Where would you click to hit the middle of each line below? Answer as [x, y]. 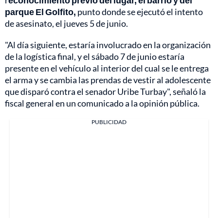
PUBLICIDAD [109, 122]
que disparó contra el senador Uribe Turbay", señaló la [105, 92]
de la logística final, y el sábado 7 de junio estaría [95, 57]
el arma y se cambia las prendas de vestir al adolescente [108, 80]
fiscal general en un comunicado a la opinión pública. [102, 103]
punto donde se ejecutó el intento [139, 12]
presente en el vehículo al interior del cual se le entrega [107, 68]
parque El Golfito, [40, 12]
